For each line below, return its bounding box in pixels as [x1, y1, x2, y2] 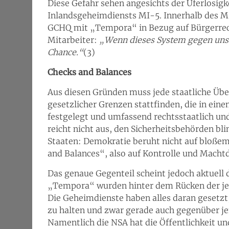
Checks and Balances [48, 67, 131, 77]
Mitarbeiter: [48, 35, 99, 45]
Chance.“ [48, 47, 83, 57]
